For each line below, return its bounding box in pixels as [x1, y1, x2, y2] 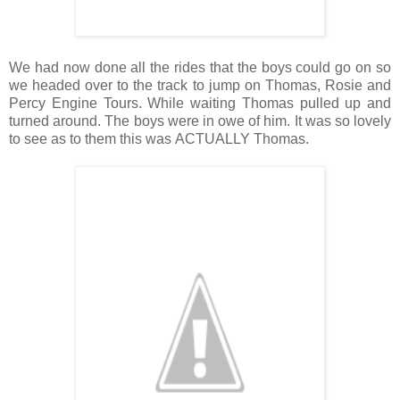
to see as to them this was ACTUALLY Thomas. [9, 130, 312, 146]
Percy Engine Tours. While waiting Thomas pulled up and [9, 95, 391, 111]
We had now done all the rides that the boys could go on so [9, 59, 391, 75]
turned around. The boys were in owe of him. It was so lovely [9, 112, 391, 129]
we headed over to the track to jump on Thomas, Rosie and [9, 77, 391, 93]
